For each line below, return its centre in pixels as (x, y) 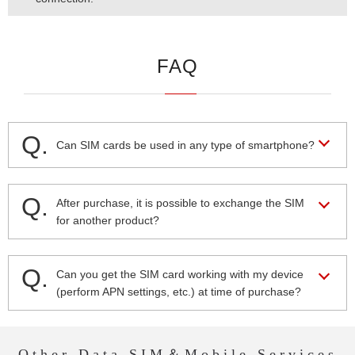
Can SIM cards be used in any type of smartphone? (185, 145)
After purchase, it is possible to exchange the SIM (180, 203)
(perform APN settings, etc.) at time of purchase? (179, 292)
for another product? (108, 221)
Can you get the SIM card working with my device (180, 275)
